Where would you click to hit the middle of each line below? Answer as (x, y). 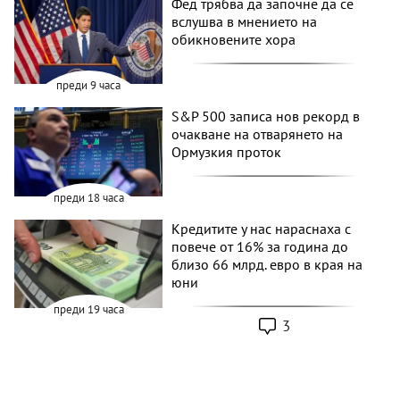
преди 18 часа (88, 197)
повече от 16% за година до (260, 246)
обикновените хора (234, 40)
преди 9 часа (89, 86)
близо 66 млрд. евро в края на (267, 264)
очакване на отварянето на (258, 134)
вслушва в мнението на (245, 22)
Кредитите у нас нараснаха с (262, 228)
